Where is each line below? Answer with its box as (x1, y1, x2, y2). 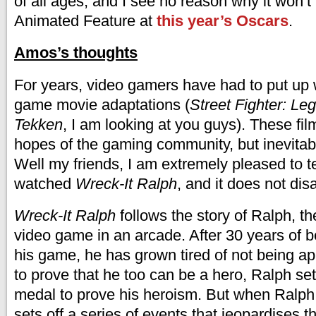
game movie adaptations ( (14, 95, 190, 114)
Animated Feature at (14, 11, 157, 30)
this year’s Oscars (157, 11, 288, 30)
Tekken (14, 115, 63, 133)
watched (14, 174, 75, 193)
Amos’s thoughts (14, 44, 138, 61)
